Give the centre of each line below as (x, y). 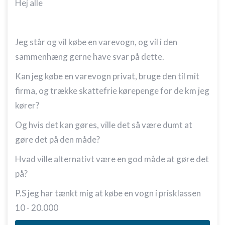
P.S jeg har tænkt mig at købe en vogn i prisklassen (108, 193)
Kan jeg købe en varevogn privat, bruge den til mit (107, 76)
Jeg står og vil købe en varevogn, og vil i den (96, 42)
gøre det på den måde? (58, 139)
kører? (27, 105)
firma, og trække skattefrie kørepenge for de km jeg (112, 91)
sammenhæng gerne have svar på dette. (90, 57)
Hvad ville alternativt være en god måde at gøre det (112, 159)
